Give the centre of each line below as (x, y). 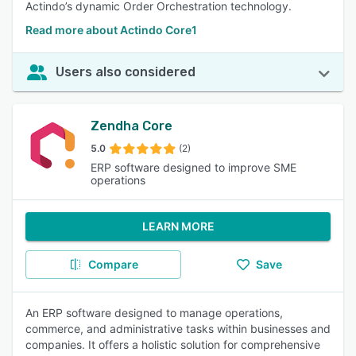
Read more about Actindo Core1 (111, 30)
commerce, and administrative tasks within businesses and (178, 329)
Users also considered (126, 72)
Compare (113, 264)
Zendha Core (131, 126)
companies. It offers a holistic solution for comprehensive (173, 344)
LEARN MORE (178, 226)
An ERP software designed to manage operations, (154, 313)
